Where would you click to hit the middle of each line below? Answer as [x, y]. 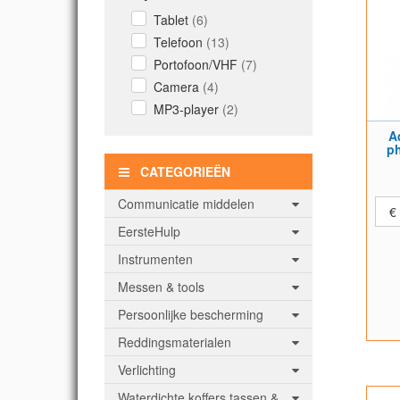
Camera [178, 87]
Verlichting [147, 370]
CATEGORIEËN [180, 171]
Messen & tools [161, 287]
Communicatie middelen [186, 204]
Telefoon [180, 42]
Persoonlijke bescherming [191, 314]
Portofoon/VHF [197, 64]
